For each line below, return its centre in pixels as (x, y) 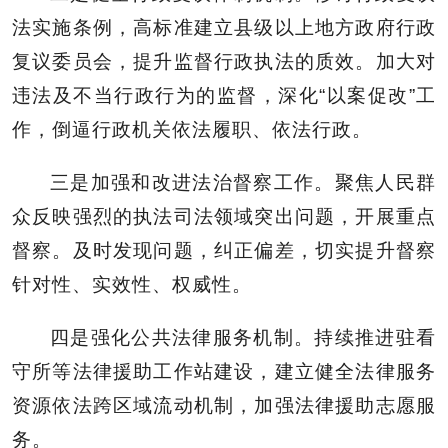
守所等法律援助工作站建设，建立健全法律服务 (224, 371)
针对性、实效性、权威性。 (132, 284)
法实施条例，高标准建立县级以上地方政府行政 (224, 27)
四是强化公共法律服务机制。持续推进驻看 (243, 337)
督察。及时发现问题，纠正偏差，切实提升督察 (224, 250)
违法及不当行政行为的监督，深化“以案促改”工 (224, 95)
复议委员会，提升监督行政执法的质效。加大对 (224, 61)
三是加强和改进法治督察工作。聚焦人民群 (243, 182)
